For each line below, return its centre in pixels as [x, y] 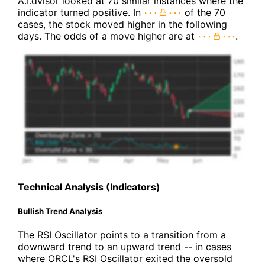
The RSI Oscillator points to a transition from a [122, 235]
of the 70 [203, 13]
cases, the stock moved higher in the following [122, 25]
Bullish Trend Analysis [60, 211]
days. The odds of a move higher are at [108, 36]
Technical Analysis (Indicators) [89, 187]
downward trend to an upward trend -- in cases [125, 246]
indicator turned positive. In [81, 13]
